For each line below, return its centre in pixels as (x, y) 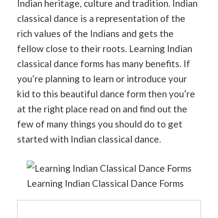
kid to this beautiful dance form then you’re (106, 94)
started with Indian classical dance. (89, 139)
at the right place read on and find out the (102, 109)
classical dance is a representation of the (101, 18)
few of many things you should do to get (100, 124)
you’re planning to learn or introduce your (102, 79)
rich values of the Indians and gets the (95, 33)
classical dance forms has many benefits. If (104, 64)
